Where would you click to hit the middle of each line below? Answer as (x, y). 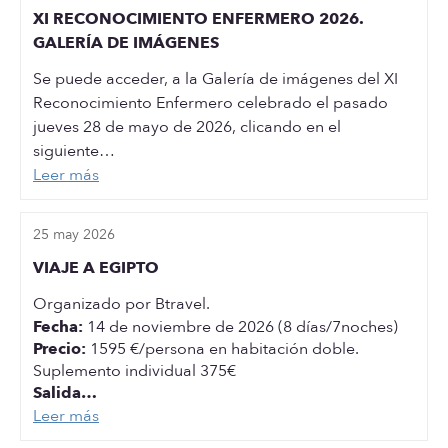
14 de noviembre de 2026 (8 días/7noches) (240, 327)
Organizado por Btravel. (121, 304)
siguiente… (74, 151)
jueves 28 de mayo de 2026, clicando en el (187, 127)
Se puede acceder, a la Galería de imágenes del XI (215, 79)
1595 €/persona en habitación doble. (222, 349)
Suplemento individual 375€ (134, 371)
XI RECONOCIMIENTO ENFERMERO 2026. (43, 19)
